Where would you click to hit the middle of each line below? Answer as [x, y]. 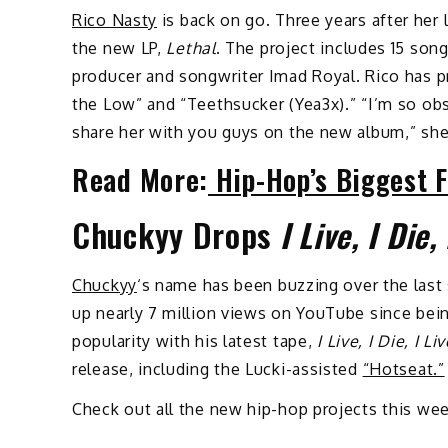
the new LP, [119, 47]
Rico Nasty [114, 19]
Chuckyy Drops [176, 234]
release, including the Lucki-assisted [217, 368]
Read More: [140, 179]
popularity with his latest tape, [195, 340]
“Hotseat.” [403, 368]
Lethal [191, 47]
